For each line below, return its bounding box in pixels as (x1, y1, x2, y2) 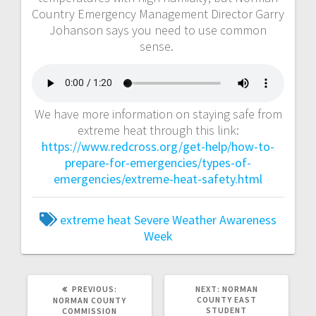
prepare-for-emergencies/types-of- (65, 154, 251, 171)
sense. (140, 37, 176, 54)
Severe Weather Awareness (134, 211, 276, 228)
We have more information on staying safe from (34, 105, 282, 122)
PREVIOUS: (72, 283, 117, 294)
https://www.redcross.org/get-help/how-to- (42, 138, 274, 154)
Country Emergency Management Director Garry (32, 5, 284, 22)
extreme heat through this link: (77, 121, 239, 138)
